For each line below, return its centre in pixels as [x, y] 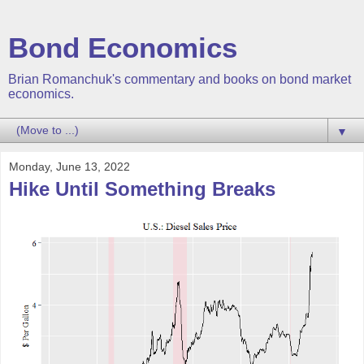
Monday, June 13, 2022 [69, 167]
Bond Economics [123, 48]
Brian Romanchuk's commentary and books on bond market [180, 79]
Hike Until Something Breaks [142, 189]
